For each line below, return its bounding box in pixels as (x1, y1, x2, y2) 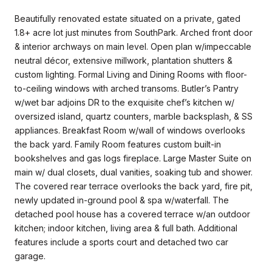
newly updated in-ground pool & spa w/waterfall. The (15, 194, 229, 205)
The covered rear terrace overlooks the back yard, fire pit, (15, 180, 253, 191)
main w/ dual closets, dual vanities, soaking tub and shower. (15, 166, 253, 177)
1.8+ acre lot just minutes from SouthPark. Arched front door (15, 27, 253, 38)
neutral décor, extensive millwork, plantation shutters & (15, 55, 233, 66)
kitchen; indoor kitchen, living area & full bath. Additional (15, 222, 237, 233)
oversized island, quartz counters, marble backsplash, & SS (15, 110, 253, 121)
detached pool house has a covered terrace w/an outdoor (15, 208, 250, 219)
